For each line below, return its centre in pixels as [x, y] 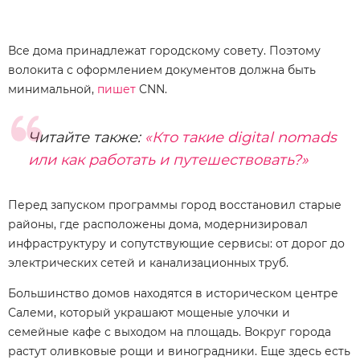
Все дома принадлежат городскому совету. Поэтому [164, 50]
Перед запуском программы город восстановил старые [175, 205]
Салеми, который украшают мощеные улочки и [149, 312]
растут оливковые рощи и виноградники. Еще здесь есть [179, 351]
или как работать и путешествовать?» [168, 160]
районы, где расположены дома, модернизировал [158, 224]
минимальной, [53, 89]
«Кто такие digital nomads [241, 137]
